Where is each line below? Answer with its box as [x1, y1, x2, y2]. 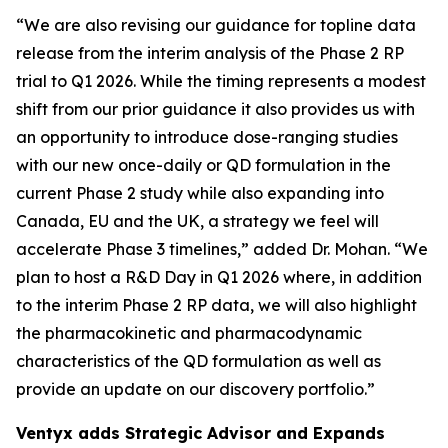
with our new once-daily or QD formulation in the [16, 155, 391, 175]
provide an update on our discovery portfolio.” [16, 379, 375, 399]
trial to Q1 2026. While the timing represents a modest [16, 71, 426, 91]
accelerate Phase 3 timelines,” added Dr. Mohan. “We [16, 239, 428, 259]
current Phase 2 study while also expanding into [16, 183, 384, 203]
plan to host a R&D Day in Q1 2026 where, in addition [16, 267, 422, 287]
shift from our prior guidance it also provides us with [16, 99, 415, 119]
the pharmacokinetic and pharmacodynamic [16, 323, 362, 343]
